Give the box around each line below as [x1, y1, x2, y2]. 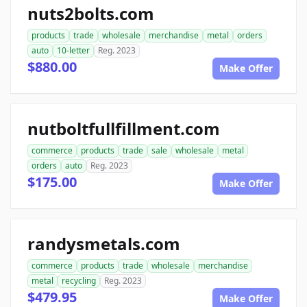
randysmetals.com [27, 232, 180, 255]
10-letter [57, 45, 90, 56]
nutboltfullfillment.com [27, 117, 220, 140]
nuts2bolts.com [27, 2, 154, 25]
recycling [62, 275, 96, 286]
